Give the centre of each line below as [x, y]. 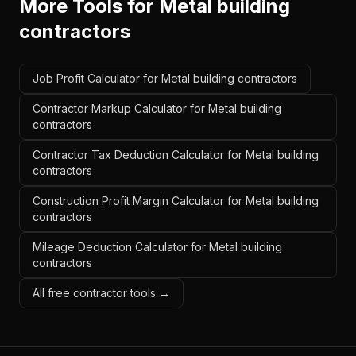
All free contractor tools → [101, 293]
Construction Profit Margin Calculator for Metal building [176, 201]
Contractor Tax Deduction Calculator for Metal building [176, 155]
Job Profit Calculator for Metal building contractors [165, 78]
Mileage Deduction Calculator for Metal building [157, 247]
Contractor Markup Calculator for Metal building [157, 108]
